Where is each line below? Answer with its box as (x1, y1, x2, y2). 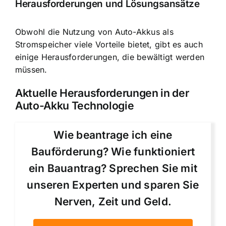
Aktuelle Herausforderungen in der (15, 86, 189, 99)
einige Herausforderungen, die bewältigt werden (15, 51, 205, 62)
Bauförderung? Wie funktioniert (31, 145, 195, 158)
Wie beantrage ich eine (53, 128, 173, 141)
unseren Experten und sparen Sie (27, 178, 199, 191)
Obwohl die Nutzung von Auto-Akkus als (15, 26, 174, 37)
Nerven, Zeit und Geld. (54, 195, 172, 208)
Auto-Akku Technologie (15, 98, 134, 112)
